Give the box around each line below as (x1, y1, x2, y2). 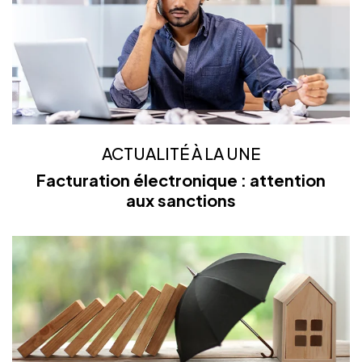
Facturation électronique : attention (36, 170, 326, 191)
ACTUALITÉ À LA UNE (102, 143, 260, 164)
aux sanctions (126, 190, 236, 211)
